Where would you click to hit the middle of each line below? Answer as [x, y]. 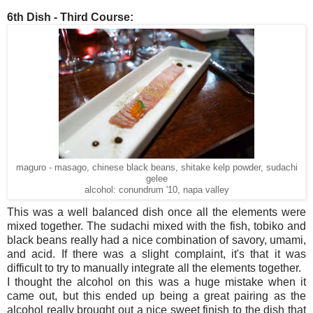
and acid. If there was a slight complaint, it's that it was [156, 254]
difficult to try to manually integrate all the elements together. [154, 268]
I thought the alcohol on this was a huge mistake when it [156, 282]
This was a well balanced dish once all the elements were [156, 212]
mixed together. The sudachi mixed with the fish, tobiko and [156, 226]
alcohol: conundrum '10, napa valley [156, 190]
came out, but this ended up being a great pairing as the [156, 296]
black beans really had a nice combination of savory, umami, [156, 240]
